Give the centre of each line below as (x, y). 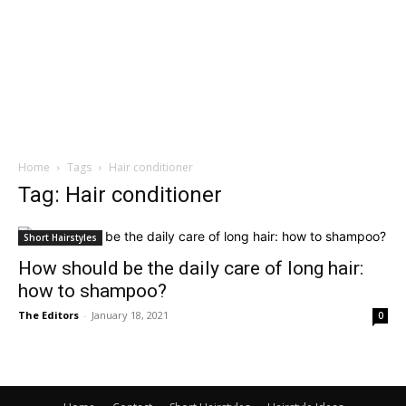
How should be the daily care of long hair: (191, 268)
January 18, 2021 (130, 315)
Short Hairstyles (60, 237)
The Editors (48, 315)
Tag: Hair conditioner (120, 195)
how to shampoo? (92, 291)
